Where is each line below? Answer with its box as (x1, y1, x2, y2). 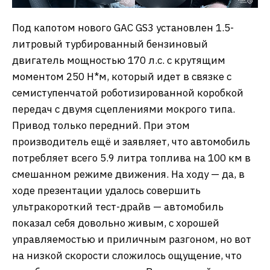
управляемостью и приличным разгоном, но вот (12, 232, 251, 246)
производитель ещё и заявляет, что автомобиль (12, 134, 250, 148)
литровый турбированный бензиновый (12, 37, 208, 51)
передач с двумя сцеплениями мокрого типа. (12, 102, 235, 116)
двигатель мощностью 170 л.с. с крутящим (12, 53, 225, 67)
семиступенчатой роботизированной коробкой (12, 86, 243, 99)
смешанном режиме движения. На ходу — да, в (12, 167, 245, 181)
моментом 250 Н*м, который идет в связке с (12, 69, 231, 83)
